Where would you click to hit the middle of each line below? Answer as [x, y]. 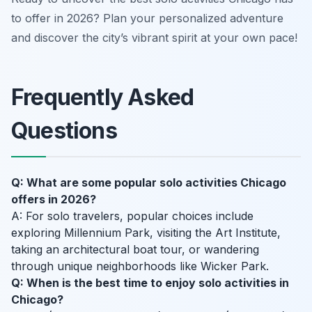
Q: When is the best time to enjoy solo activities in [150, 283]
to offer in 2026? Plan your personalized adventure [147, 18]
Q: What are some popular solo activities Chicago [149, 183]
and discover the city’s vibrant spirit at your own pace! [154, 38]
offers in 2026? [54, 200]
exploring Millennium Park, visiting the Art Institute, [146, 233]
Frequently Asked [103, 97]
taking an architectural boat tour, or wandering [135, 250]
